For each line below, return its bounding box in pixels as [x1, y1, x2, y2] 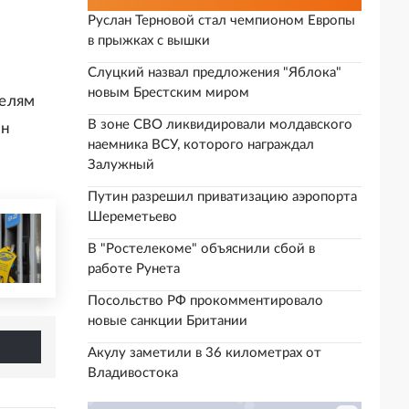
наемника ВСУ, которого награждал [88, 138, 314, 152]
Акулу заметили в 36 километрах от [88, 346, 321, 360]
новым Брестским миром [88, 86, 249, 100]
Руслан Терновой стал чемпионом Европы [88, 14, 355, 27]
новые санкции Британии [88, 314, 247, 328]
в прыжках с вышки [88, 34, 210, 47]
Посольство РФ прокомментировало [88, 294, 323, 308]
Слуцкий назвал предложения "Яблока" [88, 66, 341, 79]
